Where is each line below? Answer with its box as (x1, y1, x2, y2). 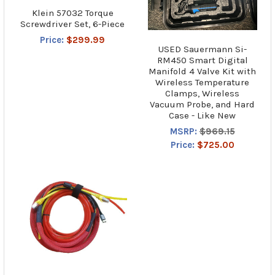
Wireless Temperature (155, 77, 250, 88)
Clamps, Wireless (165, 88, 240, 99)
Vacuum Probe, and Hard (150, 99, 255, 110)
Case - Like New (169, 110, 236, 122)
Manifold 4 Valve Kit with (149, 66, 257, 77)
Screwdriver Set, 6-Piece (20, 18, 125, 29)
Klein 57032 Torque (31, 7, 114, 18)
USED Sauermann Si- (158, 44, 247, 55)
